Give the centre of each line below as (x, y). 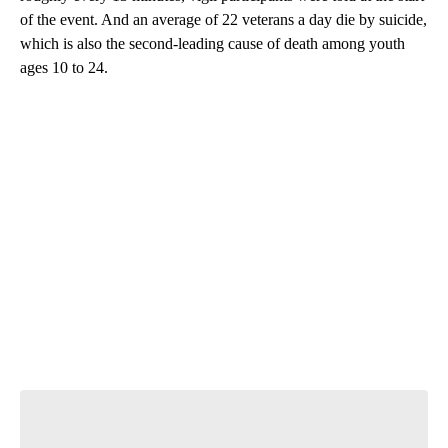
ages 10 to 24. (64, 68)
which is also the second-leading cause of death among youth (212, 44)
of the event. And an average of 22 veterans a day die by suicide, (223, 20)
